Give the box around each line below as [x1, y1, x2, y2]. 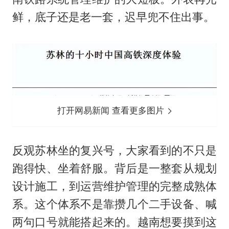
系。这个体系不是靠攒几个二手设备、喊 [12, 197, 217, 211]
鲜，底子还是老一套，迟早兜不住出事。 [12, 10, 215, 24]
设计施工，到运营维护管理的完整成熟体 [12, 179, 217, 193]
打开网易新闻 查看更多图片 [57, 105, 167, 116]
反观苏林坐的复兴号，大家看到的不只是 [12, 144, 217, 157]
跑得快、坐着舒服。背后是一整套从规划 [12, 162, 217, 175]
